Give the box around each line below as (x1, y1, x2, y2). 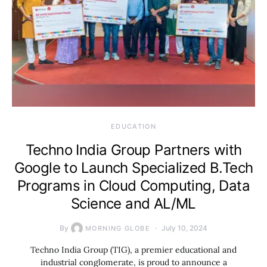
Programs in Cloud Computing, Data (17, 176, 250, 194)
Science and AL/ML (71, 194, 196, 212)
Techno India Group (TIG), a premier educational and (30, 244, 237, 255)
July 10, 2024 (161, 223, 207, 232)
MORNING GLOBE (85, 223, 150, 232)
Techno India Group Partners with (25, 141, 242, 159)
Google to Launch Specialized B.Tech (14, 159, 253, 176)
